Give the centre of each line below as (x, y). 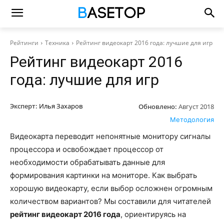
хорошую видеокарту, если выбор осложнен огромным (111, 188)
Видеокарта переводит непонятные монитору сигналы (110, 136)
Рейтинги (24, 43)
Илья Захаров (61, 106)
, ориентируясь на (153, 214)
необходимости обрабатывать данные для (87, 162)
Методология (192, 119)
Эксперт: (24, 106)
